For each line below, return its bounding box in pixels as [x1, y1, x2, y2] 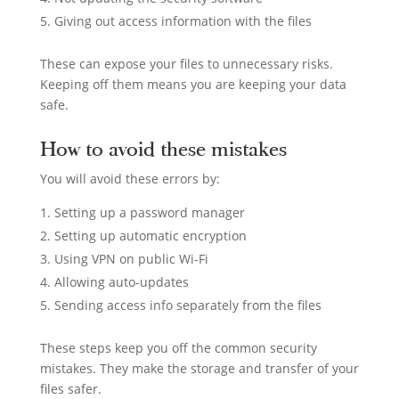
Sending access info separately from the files [53, 296, 322, 313]
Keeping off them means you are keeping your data [39, 75, 346, 93]
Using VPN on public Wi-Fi [53, 249, 208, 267]
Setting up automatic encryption [53, 226, 247, 244]
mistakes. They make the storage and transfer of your [39, 359, 359, 377]
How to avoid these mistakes [39, 136, 287, 162]
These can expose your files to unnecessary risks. [39, 54, 333, 72]
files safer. [39, 379, 102, 397]
